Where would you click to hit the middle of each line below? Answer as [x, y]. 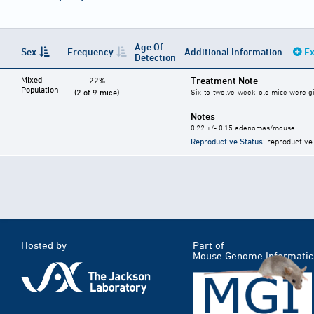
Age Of [149, 47]
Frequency [90, 52]
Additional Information [234, 52]
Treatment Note [224, 81]
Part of [209, 245]
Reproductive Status [227, 141]
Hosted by [44, 245]
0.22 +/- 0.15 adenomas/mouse [243, 128]
